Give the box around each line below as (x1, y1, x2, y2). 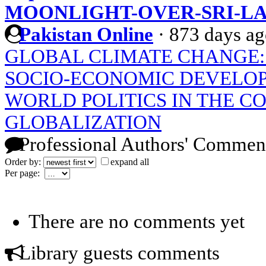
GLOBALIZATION (5, 111, 161, 133)
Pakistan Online (19, 23, 153, 45)
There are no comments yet (28, 210, 245, 232)
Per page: (5, 167, 45, 178)
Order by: (5, 156, 43, 167)
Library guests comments (14, 242, 220, 264)
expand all (110, 156, 149, 167)
